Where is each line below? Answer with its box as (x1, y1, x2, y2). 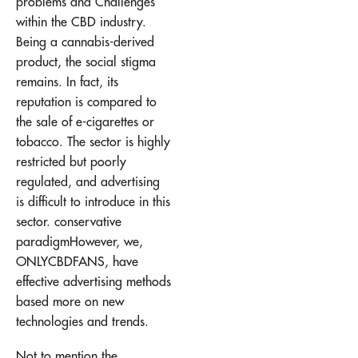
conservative (54, 213, 121, 229)
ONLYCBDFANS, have (16, 253, 138, 269)
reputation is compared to (16, 93, 157, 109)
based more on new (16, 292, 124, 309)
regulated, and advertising (16, 173, 160, 189)
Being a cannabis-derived (16, 33, 154, 50)
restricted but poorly (16, 153, 126, 169)
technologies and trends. (16, 312, 149, 329)
